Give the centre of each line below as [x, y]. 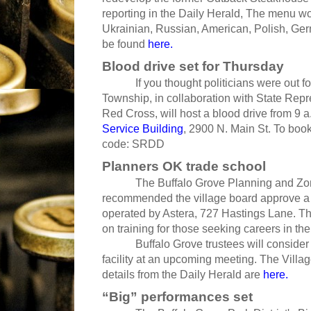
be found [125, 44]
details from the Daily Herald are [183, 275]
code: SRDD [133, 144]
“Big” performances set [177, 297]
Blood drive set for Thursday [193, 67]
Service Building [143, 129]
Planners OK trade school [184, 167]
